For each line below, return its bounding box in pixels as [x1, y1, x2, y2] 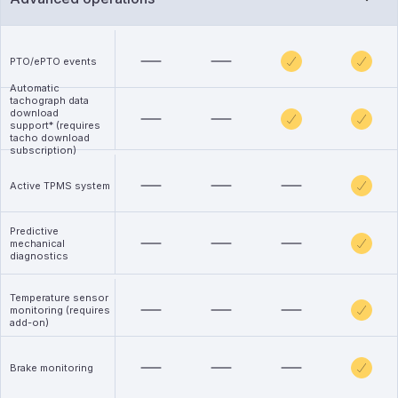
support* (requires [10, 118, 100, 131]
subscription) [10, 143, 76, 156]
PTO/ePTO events [10, 54, 97, 68]
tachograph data [10, 93, 89, 107]
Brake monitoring [10, 361, 93, 374]
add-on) [10, 315, 49, 329]
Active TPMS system [10, 179, 110, 192]
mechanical [10, 236, 65, 250]
